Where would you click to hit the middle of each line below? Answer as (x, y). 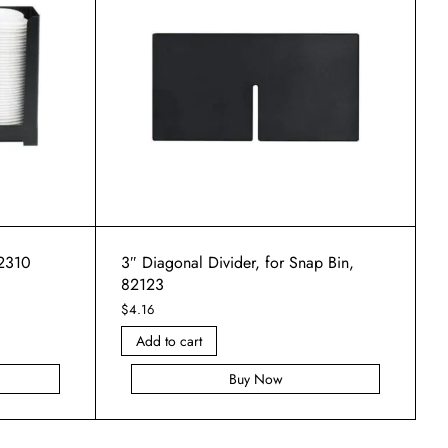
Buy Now (255, 379)
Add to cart (169, 341)
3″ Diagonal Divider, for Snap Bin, (237, 263)
